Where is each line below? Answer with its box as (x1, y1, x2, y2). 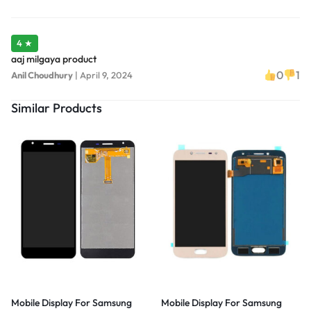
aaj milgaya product (11, 53, 96, 66)
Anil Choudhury (11, 69, 73, 81)
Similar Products (11, 100, 102, 117)
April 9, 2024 (80, 69, 133, 81)
